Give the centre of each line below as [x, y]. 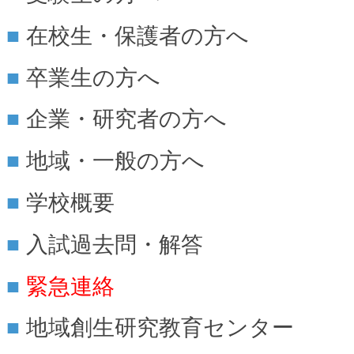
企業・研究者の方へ [127, 119]
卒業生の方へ [94, 77]
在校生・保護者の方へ [138, 36]
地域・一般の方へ [116, 161]
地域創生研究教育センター [160, 328]
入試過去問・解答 [115, 244]
